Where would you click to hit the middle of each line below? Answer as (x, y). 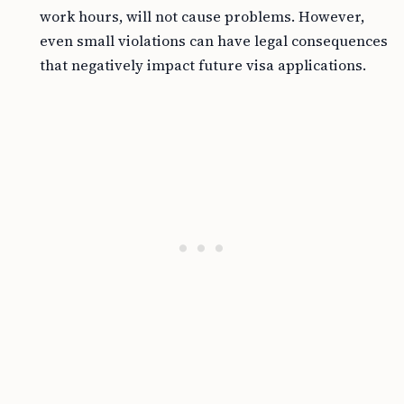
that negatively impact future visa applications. (203, 65)
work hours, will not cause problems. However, (202, 16)
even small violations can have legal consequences (214, 41)
